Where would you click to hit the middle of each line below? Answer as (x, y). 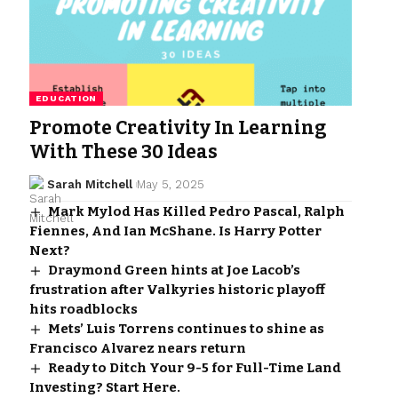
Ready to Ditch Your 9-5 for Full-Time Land (194, 368)
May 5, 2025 (170, 185)
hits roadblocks (83, 310)
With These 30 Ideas (123, 152)
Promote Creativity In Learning (178, 128)
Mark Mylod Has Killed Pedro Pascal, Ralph (196, 212)
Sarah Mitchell (90, 185)
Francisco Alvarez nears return (137, 349)
